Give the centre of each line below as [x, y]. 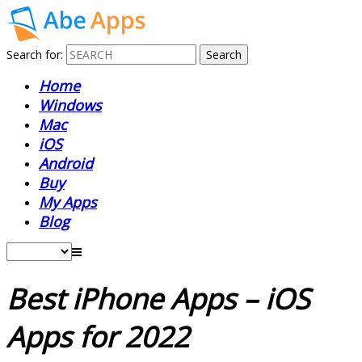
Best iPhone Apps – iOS [158, 299]
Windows [70, 105]
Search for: [35, 55]
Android [66, 163]
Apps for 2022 [101, 337]
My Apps [68, 202]
